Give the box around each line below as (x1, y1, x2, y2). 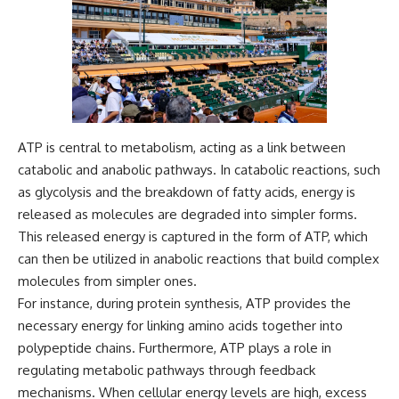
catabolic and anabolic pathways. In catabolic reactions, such (18, 161, 380, 179)
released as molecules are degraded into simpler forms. (18, 206, 357, 224)
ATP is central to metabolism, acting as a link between (18, 139, 346, 157)
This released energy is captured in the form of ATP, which (18, 228, 368, 246)
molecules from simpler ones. (18, 273, 197, 290)
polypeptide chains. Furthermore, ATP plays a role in (18, 339, 331, 357)
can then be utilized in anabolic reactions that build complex (18, 250, 379, 268)
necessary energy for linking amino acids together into (18, 317, 343, 335)
